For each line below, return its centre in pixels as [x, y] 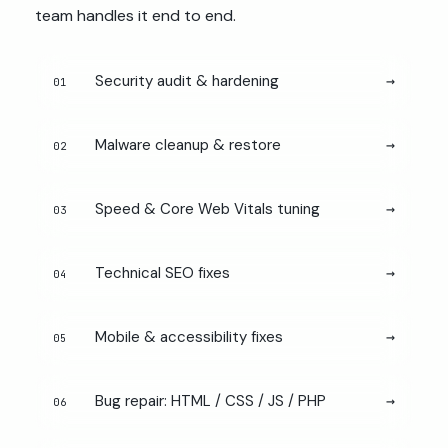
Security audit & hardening [187, 81]
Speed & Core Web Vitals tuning [207, 209]
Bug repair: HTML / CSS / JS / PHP [210, 401]
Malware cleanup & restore [188, 145]
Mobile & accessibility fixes [189, 337]
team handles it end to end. [135, 15]
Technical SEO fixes [162, 273]
